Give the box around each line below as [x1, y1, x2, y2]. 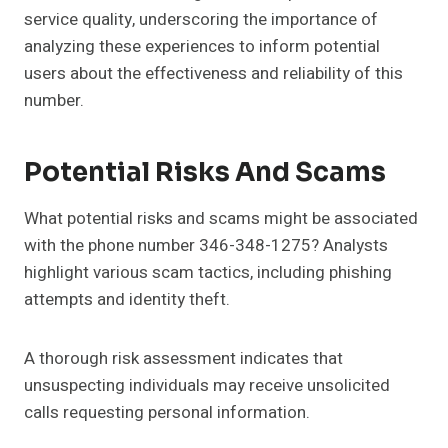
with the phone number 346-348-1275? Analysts [24, 233, 388, 259]
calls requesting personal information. [24, 400, 310, 426]
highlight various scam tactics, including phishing [24, 260, 392, 286]
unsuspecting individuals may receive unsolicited [24, 373, 390, 399]
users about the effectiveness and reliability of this [24, 61, 403, 87]
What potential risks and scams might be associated [24, 206, 418, 232]
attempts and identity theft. [24, 287, 230, 313]
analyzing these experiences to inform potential [24, 34, 380, 60]
